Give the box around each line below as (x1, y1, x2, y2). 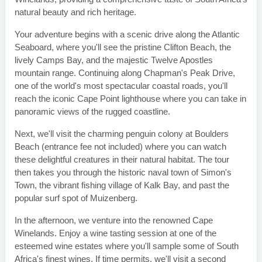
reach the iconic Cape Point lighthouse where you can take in (15, 94, 246, 104)
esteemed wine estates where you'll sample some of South (15, 241, 239, 251)
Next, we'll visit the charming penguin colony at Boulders (15, 129, 229, 139)
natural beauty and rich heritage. (15, 7, 136, 18)
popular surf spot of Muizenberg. (15, 193, 137, 204)
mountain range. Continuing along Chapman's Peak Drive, (15, 68, 235, 78)
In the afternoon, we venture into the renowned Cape (15, 215, 213, 226)
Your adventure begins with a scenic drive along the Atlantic (15, 29, 240, 40)
